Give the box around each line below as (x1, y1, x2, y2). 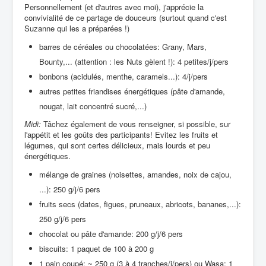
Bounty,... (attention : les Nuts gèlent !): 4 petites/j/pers (39, 55, 229, 67)
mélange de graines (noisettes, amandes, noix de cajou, (39, 168, 232, 180)
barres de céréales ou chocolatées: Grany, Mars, (39, 40, 207, 52)
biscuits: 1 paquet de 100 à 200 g (39, 242, 154, 254)
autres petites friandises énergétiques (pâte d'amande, (39, 85, 225, 97)
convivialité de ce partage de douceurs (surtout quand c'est (24, 11, 227, 23)
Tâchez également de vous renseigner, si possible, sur (41, 118, 230, 129)
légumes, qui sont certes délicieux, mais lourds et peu (24, 139, 210, 151)
